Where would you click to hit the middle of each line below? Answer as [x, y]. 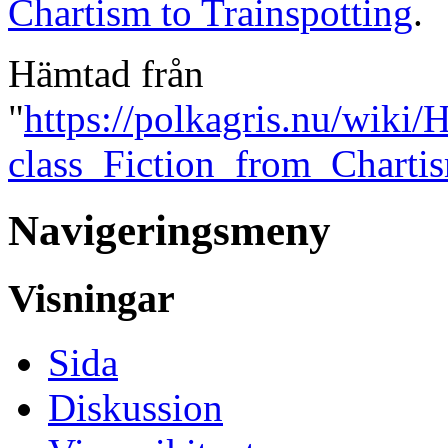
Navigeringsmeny [169, 230]
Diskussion [135, 408]
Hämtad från [106, 73]
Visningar [91, 298]
